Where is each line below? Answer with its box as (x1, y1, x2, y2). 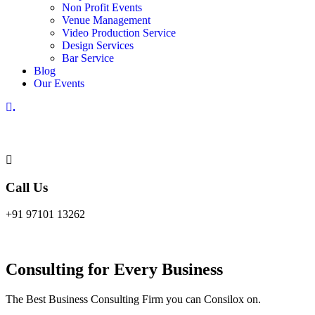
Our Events (34, 77, 84, 90)
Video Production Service (62, 27, 176, 39)
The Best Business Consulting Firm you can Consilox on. (6, 293, 261, 306)
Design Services (62, 39, 134, 52)
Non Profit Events (62, 1, 142, 14)
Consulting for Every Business (6, 260, 223, 279)
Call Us (6, 179, 48, 195)
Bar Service (62, 52, 114, 65)
